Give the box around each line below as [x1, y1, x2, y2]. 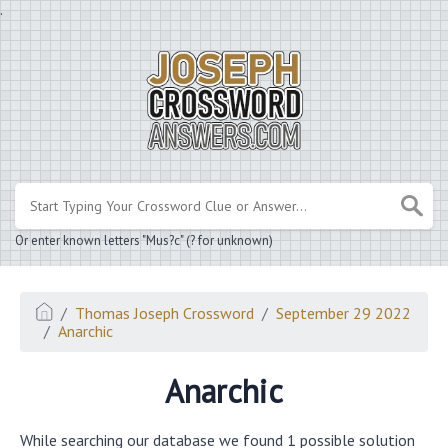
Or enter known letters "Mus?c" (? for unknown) [15, 231, 273, 249]
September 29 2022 [276, 302, 412, 323]
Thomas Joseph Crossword [75, 302, 255, 323]
